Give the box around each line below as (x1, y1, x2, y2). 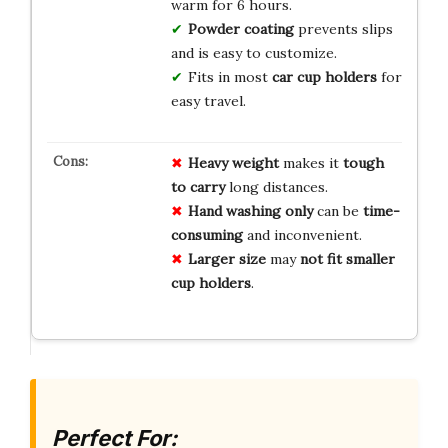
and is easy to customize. (170, 43, 337, 62)
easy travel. (170, 91, 246, 110)
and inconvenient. (242, 225, 362, 244)
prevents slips (293, 19, 393, 38)
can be (312, 201, 363, 220)
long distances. (224, 177, 328, 196)
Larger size (187, 249, 266, 268)
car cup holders (271, 67, 377, 86)
